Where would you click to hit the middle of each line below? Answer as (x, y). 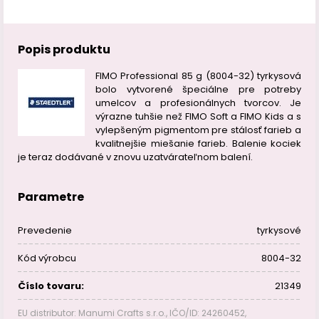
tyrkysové (279, 230)
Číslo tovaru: (51, 286)
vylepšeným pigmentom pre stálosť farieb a (198, 130)
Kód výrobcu (47, 258)
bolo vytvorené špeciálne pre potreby (198, 89)
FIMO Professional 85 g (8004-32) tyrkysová (198, 76)
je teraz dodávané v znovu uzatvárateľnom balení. (135, 157)
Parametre (51, 197)
